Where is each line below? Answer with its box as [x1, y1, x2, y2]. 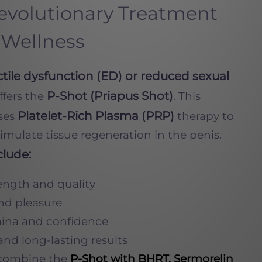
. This [173, 89, 201, 103]
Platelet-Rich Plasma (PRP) [18, 109, 174, 123]
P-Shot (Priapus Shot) [47, 89, 173, 103]
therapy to [174, 109, 234, 123]
